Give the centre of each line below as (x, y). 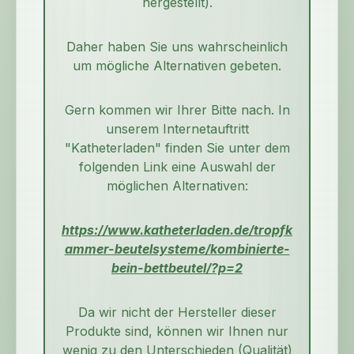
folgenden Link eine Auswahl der (177, 167)
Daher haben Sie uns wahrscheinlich (177, 47)
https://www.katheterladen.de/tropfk (177, 230)
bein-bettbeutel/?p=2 (177, 268)
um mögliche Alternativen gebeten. (177, 66)
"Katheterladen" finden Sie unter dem (177, 148)
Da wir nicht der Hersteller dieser (177, 313)
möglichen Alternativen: (177, 186)
